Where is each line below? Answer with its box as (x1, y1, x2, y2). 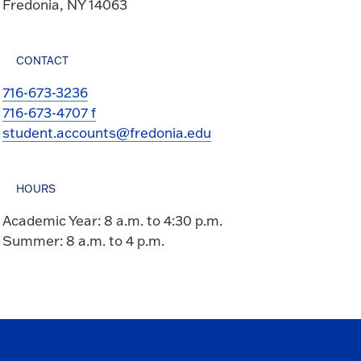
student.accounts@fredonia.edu (2, 124, 212, 142)
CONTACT (16, 54, 68, 68)
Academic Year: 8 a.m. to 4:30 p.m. (2, 212, 222, 230)
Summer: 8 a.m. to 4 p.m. (2, 232, 164, 250)
